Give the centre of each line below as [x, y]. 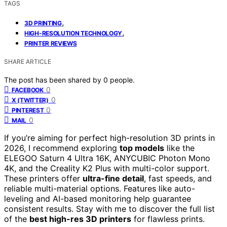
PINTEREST [28, 110]
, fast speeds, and [178, 178]
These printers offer [43, 178]
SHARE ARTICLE [28, 61]
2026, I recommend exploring [62, 148]
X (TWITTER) [30, 100]
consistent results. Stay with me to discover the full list [109, 209]
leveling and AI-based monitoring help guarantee [98, 198]
